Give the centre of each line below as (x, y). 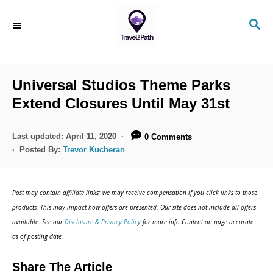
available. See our (38, 222)
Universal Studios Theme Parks (121, 85)
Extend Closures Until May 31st (121, 103)
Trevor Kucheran (94, 149)
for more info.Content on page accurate (197, 222)
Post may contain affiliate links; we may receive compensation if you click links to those (135, 192)
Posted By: (41, 149)
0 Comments (168, 136)
